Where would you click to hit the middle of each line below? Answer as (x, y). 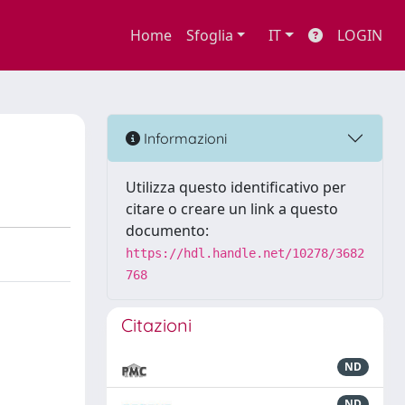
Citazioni (156, 325)
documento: (167, 231)
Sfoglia (209, 35)
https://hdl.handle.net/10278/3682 (245, 253)
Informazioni (184, 138)
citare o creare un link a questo (232, 209)
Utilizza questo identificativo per (236, 187)
